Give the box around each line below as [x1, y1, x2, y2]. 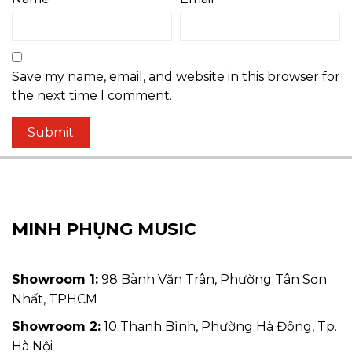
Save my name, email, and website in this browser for [12, 68, 340, 84]
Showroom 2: [12, 318, 101, 334]
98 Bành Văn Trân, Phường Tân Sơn [98, 271, 327, 287]
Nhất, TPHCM [12, 291, 97, 306]
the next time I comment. [12, 87, 172, 103]
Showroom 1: [12, 271, 98, 287]
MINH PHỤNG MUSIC [12, 218, 196, 240]
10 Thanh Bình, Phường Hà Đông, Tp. [101, 318, 337, 334]
